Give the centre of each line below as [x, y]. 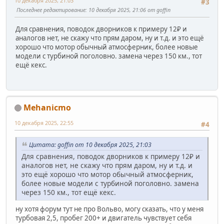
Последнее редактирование [51, 10]
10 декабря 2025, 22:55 [44, 122]
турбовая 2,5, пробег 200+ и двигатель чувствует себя [103, 218]
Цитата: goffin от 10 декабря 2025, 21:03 [90, 145]
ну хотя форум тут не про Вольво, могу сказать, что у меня [109, 209]
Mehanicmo [47, 107]
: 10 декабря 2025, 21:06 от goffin [128, 10]
